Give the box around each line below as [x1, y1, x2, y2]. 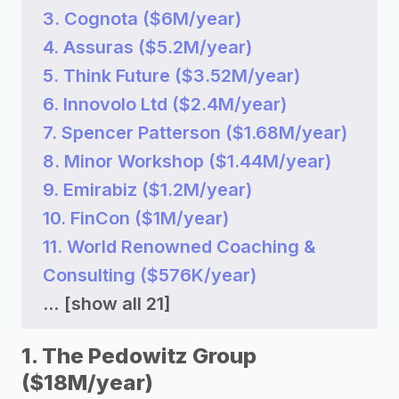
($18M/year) [21, 370, 153, 395]
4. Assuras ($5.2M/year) [43, 37, 252, 58]
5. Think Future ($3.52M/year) [43, 65, 300, 86]
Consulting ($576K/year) [43, 265, 256, 286]
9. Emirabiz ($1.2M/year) [43, 179, 252, 200]
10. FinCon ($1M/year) [43, 208, 229, 229]
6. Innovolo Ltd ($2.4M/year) [43, 94, 287, 115]
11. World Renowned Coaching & [43, 236, 316, 257]
